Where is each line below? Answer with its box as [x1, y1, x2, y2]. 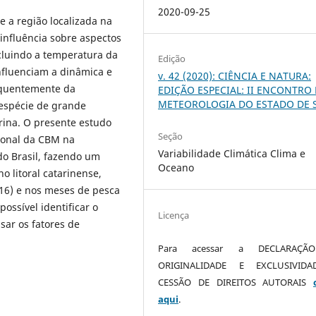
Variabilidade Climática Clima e [158, 147, 306, 161]
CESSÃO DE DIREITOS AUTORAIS [158, 275, 313, 288]
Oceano [158, 161, 195, 175]
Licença [158, 208, 190, 221]
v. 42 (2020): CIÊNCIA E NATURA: [158, 69, 312, 83]
